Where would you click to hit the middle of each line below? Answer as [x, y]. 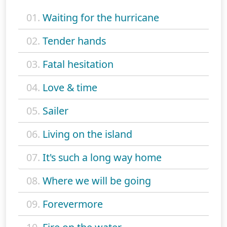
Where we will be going [97, 181]
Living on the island [87, 134]
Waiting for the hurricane [101, 18]
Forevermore [73, 204]
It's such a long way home [102, 158]
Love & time [70, 88]
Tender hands [74, 41]
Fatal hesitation [78, 64]
